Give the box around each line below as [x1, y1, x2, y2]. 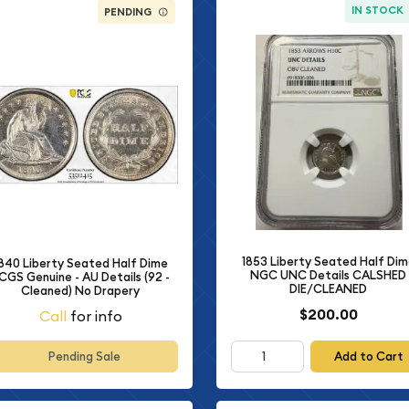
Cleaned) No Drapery [21, 282, 141, 299]
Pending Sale [47, 349, 121, 365]
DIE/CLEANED [289, 280, 368, 297]
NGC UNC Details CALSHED [250, 267, 407, 283]
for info [66, 307, 122, 326]
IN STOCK [351, 4, 404, 17]
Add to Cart [333, 349, 404, 365]
